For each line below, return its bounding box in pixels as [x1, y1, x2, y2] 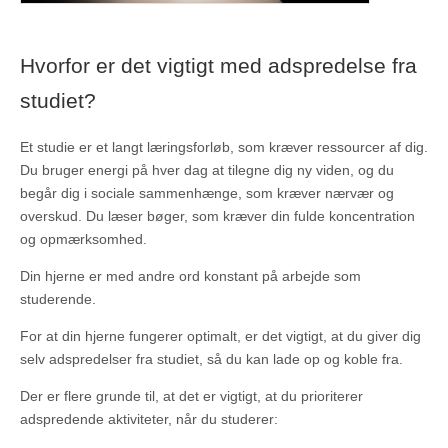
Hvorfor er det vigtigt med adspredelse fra [20, 54, 417, 78]
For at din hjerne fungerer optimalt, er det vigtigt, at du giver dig [20, 327, 421, 344]
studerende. [20, 290, 96, 307]
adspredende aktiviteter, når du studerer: [20, 410, 278, 427]
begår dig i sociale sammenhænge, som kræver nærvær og [20, 184, 394, 201]
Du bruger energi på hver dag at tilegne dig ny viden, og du [20, 161, 394, 178]
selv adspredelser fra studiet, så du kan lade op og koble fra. [20, 350, 403, 367]
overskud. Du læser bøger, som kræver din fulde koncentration [20, 207, 415, 224]
